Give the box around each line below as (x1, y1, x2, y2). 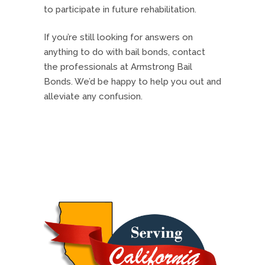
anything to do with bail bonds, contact (44, 47, 205, 58)
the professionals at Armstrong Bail (44, 62, 192, 73)
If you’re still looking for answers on (44, 32, 193, 43)
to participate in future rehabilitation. (44, 4, 196, 15)
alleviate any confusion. (44, 91, 143, 102)
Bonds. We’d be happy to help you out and (44, 76, 221, 88)
